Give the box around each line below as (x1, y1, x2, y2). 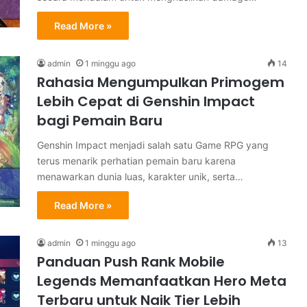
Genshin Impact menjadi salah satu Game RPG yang (37, 139, 269, 151)
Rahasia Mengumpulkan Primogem (37, 73, 284, 92)
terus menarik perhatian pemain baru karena (37, 155, 236, 167)
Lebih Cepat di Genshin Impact (37, 92, 255, 111)
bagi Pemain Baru (37, 111, 162, 130)
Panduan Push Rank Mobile (37, 252, 225, 271)
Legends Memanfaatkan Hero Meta (37, 271, 286, 291)
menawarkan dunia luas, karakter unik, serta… (37, 171, 243, 182)
